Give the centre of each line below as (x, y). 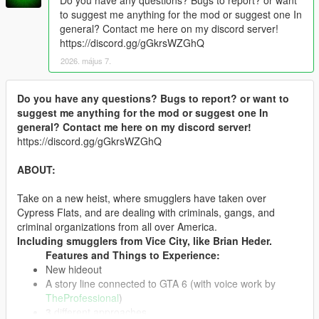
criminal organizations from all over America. (117, 226)
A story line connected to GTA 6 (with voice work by (161, 283)
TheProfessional (82, 297)
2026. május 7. (86, 60)
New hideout (74, 269)
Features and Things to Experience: (133, 255)
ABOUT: (36, 169)
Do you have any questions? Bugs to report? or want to (153, 98)
